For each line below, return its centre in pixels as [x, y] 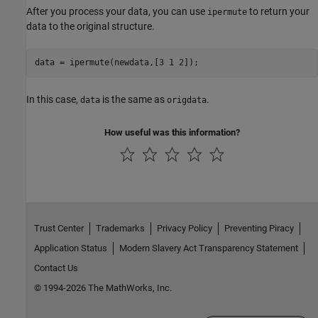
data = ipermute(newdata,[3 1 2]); [116, 63]
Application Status [70, 248]
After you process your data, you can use [117, 11]
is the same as [133, 99]
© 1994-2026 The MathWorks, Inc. [103, 288]
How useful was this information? [172, 132]
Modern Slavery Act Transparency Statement [208, 248]
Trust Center [59, 229]
